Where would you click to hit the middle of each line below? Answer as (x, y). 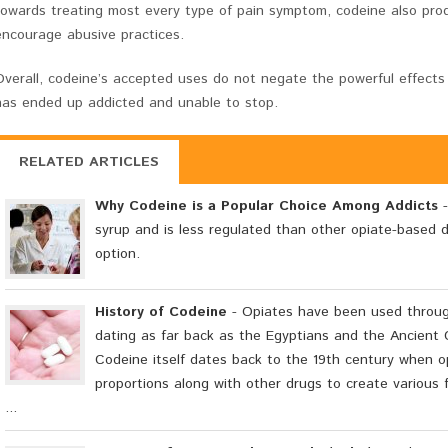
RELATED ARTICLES (89, 162)
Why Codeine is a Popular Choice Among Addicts (266, 206)
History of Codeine (161, 312)
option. (117, 254)
